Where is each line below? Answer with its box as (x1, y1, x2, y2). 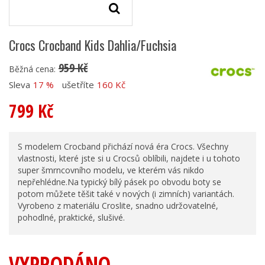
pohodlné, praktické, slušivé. (18, 211, 125, 223)
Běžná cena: (9, 63, 56, 75)
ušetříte (62, 78, 94, 91)
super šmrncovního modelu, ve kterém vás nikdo (18, 164, 204, 176)
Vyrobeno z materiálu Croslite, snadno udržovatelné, (18, 199, 218, 211)
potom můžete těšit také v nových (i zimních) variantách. (18, 188, 234, 199)
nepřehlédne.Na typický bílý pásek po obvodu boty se (18, 176, 221, 188)
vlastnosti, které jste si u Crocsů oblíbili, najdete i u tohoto (18, 152, 240, 164)
